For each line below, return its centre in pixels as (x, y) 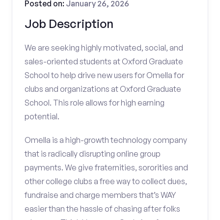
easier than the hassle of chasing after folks (102, 209)
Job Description (69, 24)
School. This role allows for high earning (95, 103)
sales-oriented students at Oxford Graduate (104, 61)
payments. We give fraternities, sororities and (106, 167)
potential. (42, 116)
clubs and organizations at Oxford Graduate (103, 89)
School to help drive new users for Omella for (104, 75)
